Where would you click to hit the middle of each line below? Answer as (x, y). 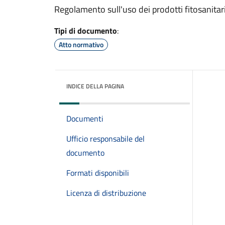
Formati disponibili (98, 173)
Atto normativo (81, 44)
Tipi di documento (86, 31)
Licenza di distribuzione (106, 193)
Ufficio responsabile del (105, 139)
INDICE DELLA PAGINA (95, 86)
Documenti (85, 119)
